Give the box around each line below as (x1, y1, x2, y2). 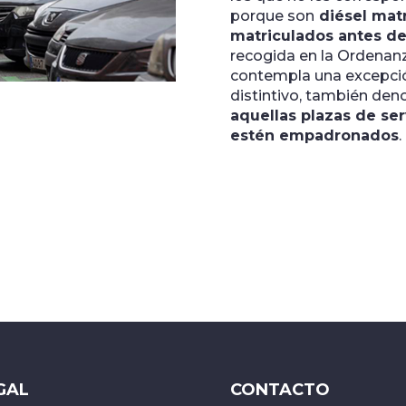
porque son (229, 7, 314, 25)
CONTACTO (229, 379, 330, 400)
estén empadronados (229, 127, 399, 145)
